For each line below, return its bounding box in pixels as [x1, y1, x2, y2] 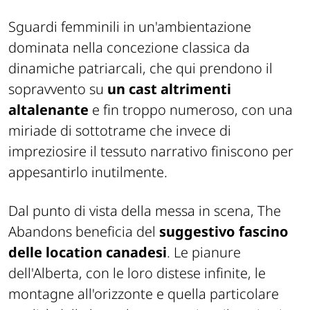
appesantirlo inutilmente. [8, 163, 167, 182]
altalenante [8, 100, 89, 120]
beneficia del [72, 222, 159, 241]
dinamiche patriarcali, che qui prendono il [8, 59, 273, 78]
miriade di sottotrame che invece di [8, 121, 231, 140]
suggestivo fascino [159, 222, 289, 241]
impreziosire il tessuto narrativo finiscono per [8, 142, 293, 161]
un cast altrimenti [107, 80, 231, 99]
